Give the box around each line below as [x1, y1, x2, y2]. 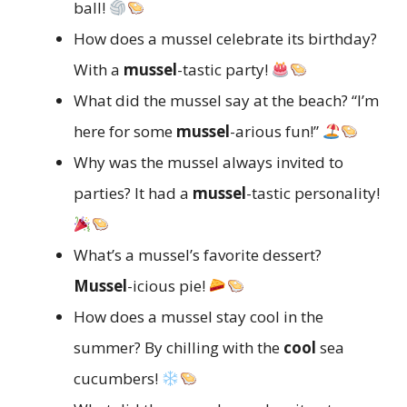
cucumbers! [74, 368, 162, 390]
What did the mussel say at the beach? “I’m [74, 90, 379, 112]
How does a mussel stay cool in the [74, 306, 323, 328]
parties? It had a [74, 183, 193, 204]
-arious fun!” [230, 121, 323, 143]
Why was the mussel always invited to [74, 152, 343, 174]
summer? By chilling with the [74, 337, 283, 359]
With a [74, 59, 124, 81]
